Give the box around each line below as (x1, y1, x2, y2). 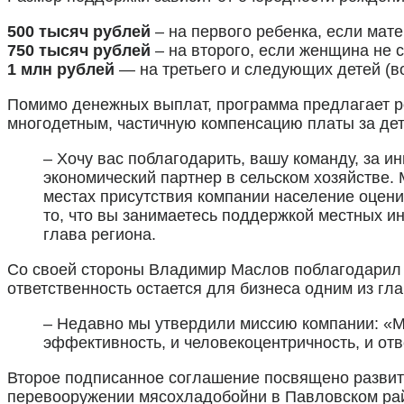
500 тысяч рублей (7, 22, 151, 41)
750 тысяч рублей (7, 41, 151, 60)
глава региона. (43, 225, 156, 243)
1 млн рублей (7, 60, 115, 78)
